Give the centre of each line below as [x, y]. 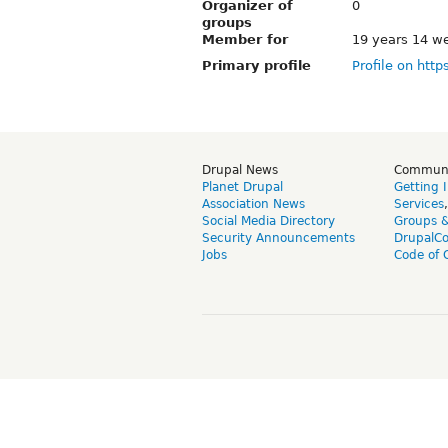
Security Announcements [278, 237]
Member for [245, 39]
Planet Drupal [242, 186]
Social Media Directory [268, 220]
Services [419, 203]
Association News [253, 203]
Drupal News [240, 169]
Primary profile [256, 65]
